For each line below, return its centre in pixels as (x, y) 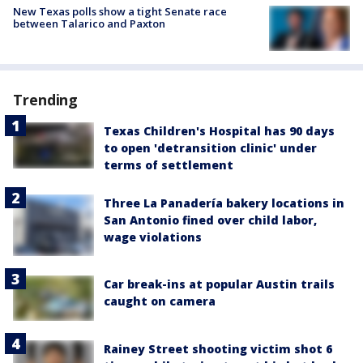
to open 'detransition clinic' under (210, 148)
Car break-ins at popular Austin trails (219, 284)
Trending (46, 100)
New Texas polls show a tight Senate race (120, 12)
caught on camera (160, 301)
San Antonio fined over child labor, (210, 220)
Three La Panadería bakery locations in (224, 203)
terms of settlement (169, 165)
